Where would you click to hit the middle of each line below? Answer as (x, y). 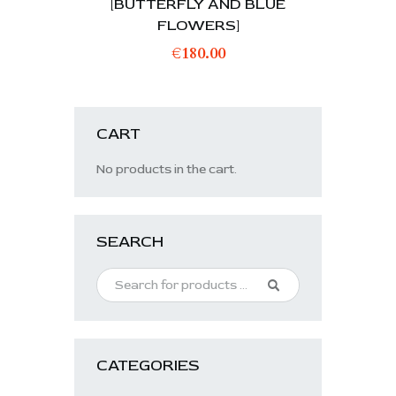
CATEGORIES (148, 365)
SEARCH (130, 241)
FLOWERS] (198, 25)
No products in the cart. (167, 169)
